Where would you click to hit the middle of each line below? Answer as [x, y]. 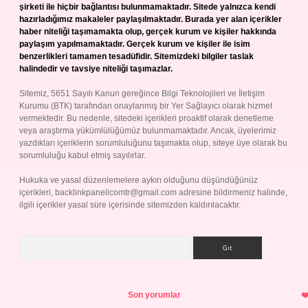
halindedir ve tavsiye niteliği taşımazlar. [96, 69]
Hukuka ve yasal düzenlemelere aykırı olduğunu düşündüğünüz [139, 180]
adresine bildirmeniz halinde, [232, 192]
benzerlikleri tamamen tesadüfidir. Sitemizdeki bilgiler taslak [136, 56]
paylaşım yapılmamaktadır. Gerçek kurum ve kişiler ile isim [135, 44]
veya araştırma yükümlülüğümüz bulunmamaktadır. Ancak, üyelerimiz [148, 131]
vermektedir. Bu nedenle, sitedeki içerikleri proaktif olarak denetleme [146, 118]
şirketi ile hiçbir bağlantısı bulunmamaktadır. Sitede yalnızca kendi [147, 7]
